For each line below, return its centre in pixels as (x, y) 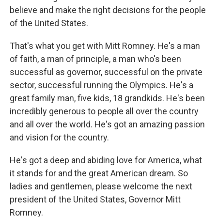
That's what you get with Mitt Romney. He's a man (105, 46)
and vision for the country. (59, 137)
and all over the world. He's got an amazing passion (107, 124)
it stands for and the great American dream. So (99, 173)
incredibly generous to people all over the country (104, 111)
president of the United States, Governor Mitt (95, 199)
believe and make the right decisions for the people (108, 10)
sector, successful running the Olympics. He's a (101, 85)
